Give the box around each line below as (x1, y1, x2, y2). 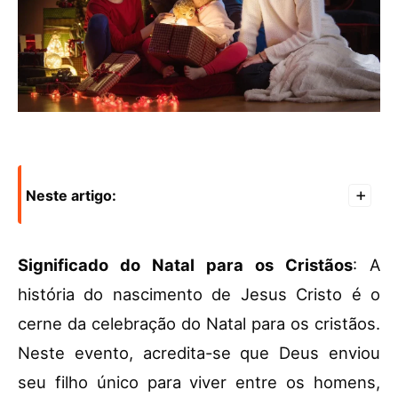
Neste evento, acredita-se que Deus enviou (18, 342, 380, 362)
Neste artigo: (26, 186, 116, 204)
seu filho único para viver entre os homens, (18, 371, 380, 392)
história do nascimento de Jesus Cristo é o (18, 283, 380, 304)
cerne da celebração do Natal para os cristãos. (18, 313, 380, 333)
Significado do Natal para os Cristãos (18, 254, 353, 275)
